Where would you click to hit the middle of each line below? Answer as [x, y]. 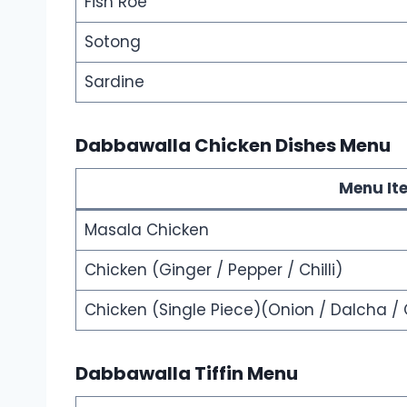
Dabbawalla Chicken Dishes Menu [233, 145]
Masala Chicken [146, 229]
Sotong [112, 41]
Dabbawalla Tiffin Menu [187, 373]
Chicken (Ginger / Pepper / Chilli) [213, 269]
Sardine [114, 81]
